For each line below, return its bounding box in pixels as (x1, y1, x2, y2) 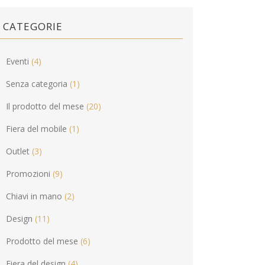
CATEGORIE (3, 20, 63, 33)
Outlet (6, 146, 30, 157)
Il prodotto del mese (6, 101, 85, 112)
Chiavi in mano (6, 190, 63, 202)
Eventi (6, 56, 30, 67)
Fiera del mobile (6, 123, 67, 134)
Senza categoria (6, 78, 68, 89)
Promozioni (6, 168, 51, 179)
